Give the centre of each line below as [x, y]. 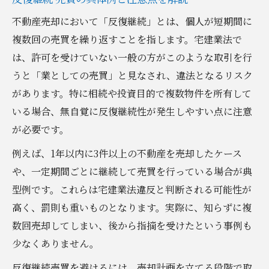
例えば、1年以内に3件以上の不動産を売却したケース [127, 153]
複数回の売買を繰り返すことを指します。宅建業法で [127, 39]
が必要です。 [41, 129]
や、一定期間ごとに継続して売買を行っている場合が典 [132, 171]
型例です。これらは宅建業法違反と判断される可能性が [132, 189]
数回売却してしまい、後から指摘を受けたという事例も [132, 225]
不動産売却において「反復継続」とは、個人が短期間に [132, 21]
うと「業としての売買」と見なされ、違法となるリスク [132, 75]
